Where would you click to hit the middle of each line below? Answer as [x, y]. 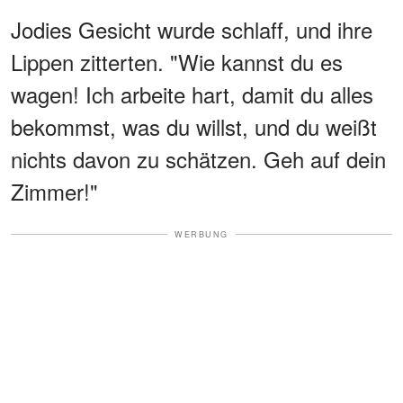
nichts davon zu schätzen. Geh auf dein [198, 158]
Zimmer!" [54, 191]
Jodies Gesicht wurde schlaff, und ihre [192, 29]
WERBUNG [201, 234]
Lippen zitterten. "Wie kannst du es [177, 61]
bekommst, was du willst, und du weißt [194, 126]
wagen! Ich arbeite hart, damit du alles [192, 94]
